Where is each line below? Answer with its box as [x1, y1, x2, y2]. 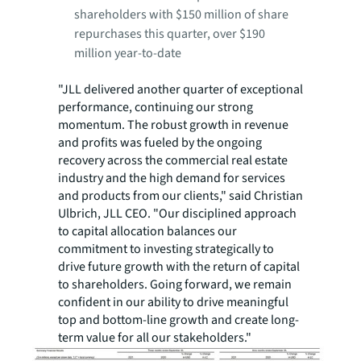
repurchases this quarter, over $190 [74, 25, 265, 43]
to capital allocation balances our [58, 222, 237, 240]
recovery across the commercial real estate [58, 151, 288, 169]
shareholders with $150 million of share [74, 6, 288, 23]
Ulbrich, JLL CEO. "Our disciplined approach [58, 205, 297, 222]
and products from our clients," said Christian [58, 187, 303, 205]
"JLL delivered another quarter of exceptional [58, 81, 303, 98]
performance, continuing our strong [58, 98, 253, 116]
